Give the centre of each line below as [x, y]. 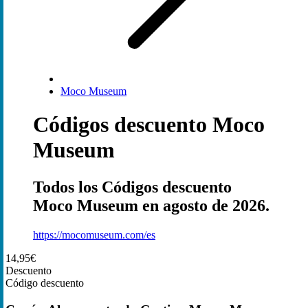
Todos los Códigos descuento [132, 187]
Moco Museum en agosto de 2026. [151, 205]
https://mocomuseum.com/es [94, 234]
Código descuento [45, 283]
